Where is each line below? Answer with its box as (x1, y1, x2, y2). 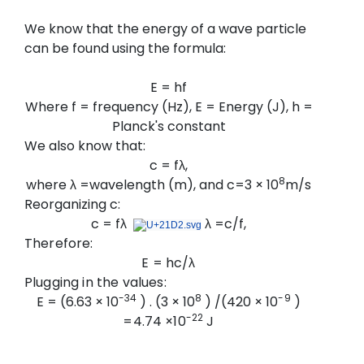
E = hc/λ (141, 253, 196, 272)
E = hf (150, 78, 187, 97)
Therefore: (24, 234, 93, 253)
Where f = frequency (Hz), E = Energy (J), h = (24, 97, 313, 116)
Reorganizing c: (24, 195, 120, 214)
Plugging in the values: (24, 273, 167, 292)
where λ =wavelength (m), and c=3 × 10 (26, 175, 279, 194)
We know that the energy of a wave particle (24, 19, 306, 38)
